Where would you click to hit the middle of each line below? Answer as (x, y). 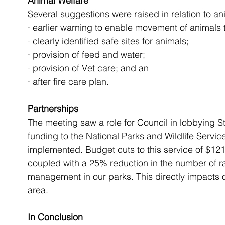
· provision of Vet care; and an (88, 68)
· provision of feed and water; (86, 54)
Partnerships (53, 109)
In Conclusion (55, 217)
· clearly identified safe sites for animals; (108, 41)
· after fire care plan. (68, 82)
